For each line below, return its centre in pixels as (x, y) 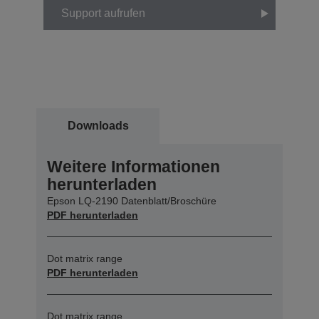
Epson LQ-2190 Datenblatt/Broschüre (132, 201)
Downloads (98, 126)
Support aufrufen (103, 14)
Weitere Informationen (134, 167)
